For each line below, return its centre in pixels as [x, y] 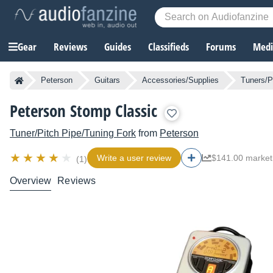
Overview [31, 181]
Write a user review [134, 158]
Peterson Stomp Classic [83, 111]
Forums [221, 47]
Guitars [107, 80]
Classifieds [168, 47]
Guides [118, 47]
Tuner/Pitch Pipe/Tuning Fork [73, 133]
